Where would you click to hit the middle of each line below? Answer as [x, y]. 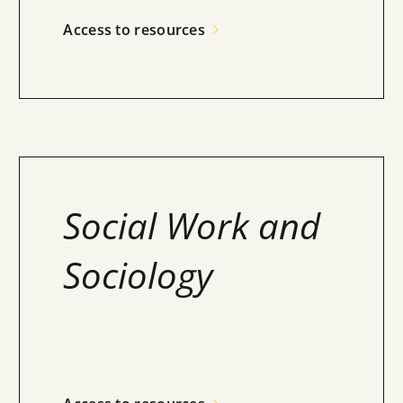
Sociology [138, 275]
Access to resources [134, 30]
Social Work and [192, 225]
